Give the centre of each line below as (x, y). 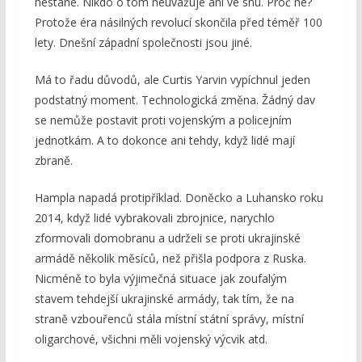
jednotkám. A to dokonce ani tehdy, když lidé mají (164, 141)
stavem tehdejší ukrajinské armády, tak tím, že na (164, 299)
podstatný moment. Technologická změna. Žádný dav (175, 100)
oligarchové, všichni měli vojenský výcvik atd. (151, 339)
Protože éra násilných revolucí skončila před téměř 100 (178, 23)
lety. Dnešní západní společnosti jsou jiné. (143, 43)
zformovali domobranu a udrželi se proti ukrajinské (167, 238)
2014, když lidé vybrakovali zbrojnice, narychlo (154, 218)
